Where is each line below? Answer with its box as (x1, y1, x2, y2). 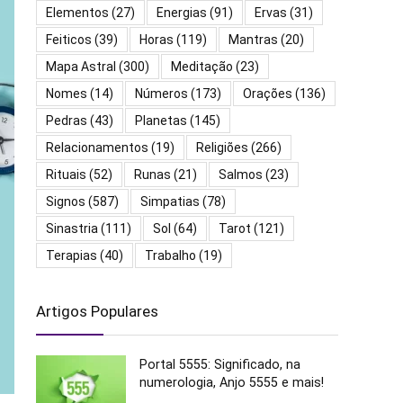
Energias (157, 5, 207, 21)
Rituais (46, 167, 86, 183)
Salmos (219, 167, 263, 183)
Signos (46, 194, 85, 210)
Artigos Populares (36, 302, 158, 321)
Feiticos (46, 32, 92, 48)
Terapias (46, 248, 97, 264)
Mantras (228, 32, 278, 48)
